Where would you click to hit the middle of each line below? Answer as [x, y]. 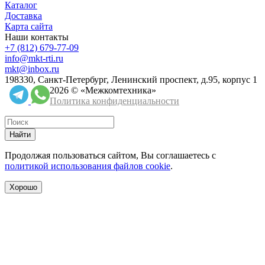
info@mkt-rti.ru [34, 59]
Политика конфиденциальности [114, 101]
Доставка [23, 16]
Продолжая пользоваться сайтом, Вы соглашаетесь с [110, 156]
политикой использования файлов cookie [88, 166]
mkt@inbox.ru [32, 69]
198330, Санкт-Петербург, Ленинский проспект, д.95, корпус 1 [131, 80]
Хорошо [23, 188]
